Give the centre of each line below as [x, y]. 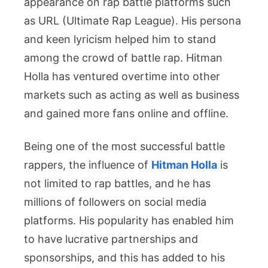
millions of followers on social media [115, 202]
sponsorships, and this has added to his [124, 258]
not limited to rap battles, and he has [117, 184]
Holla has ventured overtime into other [122, 77]
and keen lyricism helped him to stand [120, 39]
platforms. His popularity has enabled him [129, 221]
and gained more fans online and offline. [126, 114]
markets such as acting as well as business [132, 95]
